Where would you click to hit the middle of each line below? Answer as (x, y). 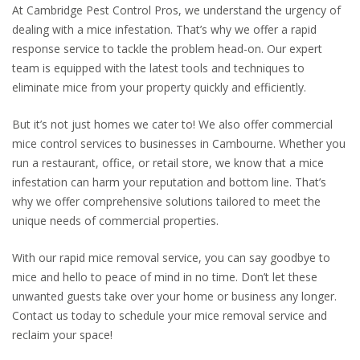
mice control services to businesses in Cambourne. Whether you (179, 144)
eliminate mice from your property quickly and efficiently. (159, 88)
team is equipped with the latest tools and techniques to (158, 68)
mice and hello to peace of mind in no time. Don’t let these (165, 276)
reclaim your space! (62, 334)
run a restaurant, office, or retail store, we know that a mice (168, 163)
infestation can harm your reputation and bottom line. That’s (169, 182)
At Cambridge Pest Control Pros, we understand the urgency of (176, 10)
